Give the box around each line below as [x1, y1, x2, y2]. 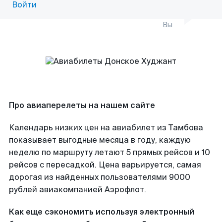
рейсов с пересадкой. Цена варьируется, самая [9, 160, 201, 170]
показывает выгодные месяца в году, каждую [9, 135, 191, 145]
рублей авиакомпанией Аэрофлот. [9, 184, 146, 195]
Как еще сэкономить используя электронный [9, 207, 194, 217]
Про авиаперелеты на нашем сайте [9, 100, 155, 111]
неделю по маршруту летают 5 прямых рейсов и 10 [9, 147, 210, 158]
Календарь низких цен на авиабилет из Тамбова [9, 122, 203, 133]
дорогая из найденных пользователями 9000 [9, 172, 190, 182]
